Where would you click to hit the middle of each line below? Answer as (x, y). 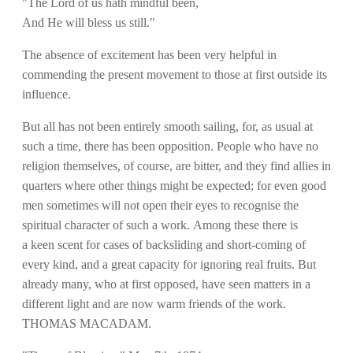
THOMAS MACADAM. (87, 323)
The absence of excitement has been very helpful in (149, 54)
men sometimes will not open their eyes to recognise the (160, 205)
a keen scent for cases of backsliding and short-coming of (164, 244)
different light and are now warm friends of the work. (154, 303)
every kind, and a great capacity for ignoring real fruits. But (169, 264)
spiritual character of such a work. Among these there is (160, 225)
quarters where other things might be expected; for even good (174, 185)
